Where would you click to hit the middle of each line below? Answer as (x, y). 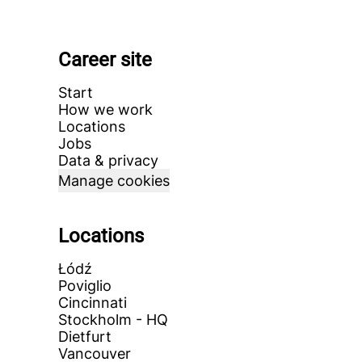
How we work (105, 109)
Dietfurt (85, 337)
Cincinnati (93, 303)
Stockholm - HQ (113, 320)
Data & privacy (108, 160)
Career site (105, 60)
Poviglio (85, 286)
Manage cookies (114, 181)
